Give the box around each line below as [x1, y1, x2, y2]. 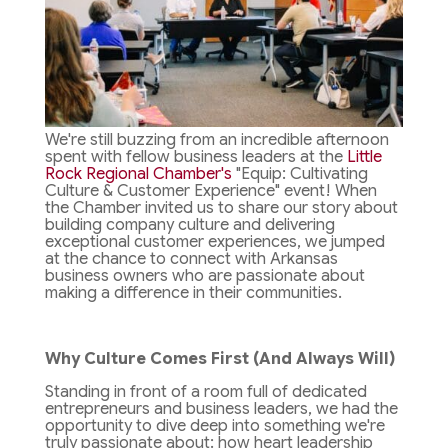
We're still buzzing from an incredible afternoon [44, 130, 389, 151]
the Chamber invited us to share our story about [44, 198, 398, 219]
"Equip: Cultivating [231, 164, 368, 185]
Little [346, 147, 382, 168]
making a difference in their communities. [44, 283, 342, 304]
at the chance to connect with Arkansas [44, 249, 338, 270]
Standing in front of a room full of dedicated [44, 382, 367, 403]
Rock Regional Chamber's [44, 164, 232, 185]
